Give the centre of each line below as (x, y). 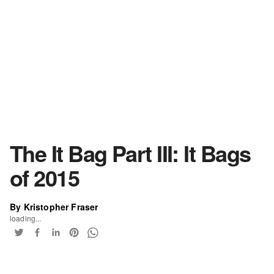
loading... (26, 218)
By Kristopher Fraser (54, 207)
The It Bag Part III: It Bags (130, 153)
